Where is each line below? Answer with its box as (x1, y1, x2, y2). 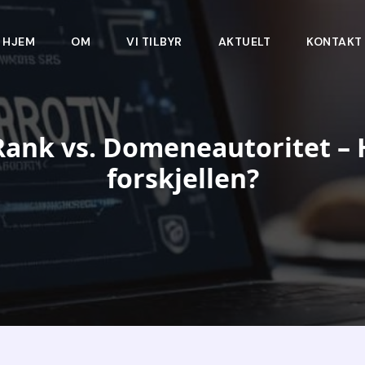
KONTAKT (306, 33, 363, 49)
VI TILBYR (126, 33, 182, 49)
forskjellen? (106, 161, 259, 196)
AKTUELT (218, 33, 271, 49)
